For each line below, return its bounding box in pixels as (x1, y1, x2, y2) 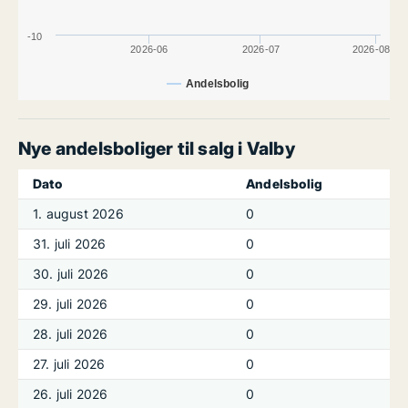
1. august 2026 (33, 206, 124, 221)
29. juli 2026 (33, 296, 108, 311)
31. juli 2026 (33, 236, 107, 251)
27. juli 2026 (33, 356, 106, 372)
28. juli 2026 (33, 326, 108, 342)
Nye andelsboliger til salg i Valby (18, 138, 295, 159)
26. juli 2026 (33, 386, 108, 402)
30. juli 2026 (33, 266, 109, 281)
